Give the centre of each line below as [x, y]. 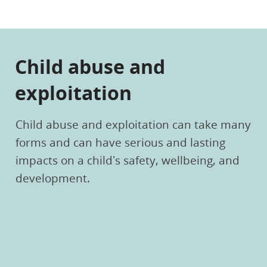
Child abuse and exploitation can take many [133, 124]
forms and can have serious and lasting [120, 142]
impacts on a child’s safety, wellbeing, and [128, 160]
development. [53, 178]
